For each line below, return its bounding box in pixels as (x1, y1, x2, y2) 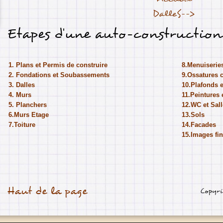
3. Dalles (8, 81, 35, 89)
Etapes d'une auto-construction (7, 25, 222, 43)
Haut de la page (7, 185, 87, 198)
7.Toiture (8, 121, 35, 128)
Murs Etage (14, 111, 49, 118)
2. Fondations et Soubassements (8, 71, 110, 79)
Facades (191, 121, 216, 128)
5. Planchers (8, 101, 47, 109)
